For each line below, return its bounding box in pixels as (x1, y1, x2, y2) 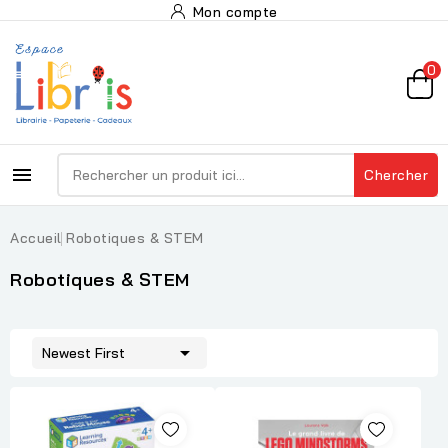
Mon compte (192, 3, 278, 21)
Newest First (42, 344, 125, 362)
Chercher (364, 166, 428, 184)
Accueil (10, 229, 62, 247)
